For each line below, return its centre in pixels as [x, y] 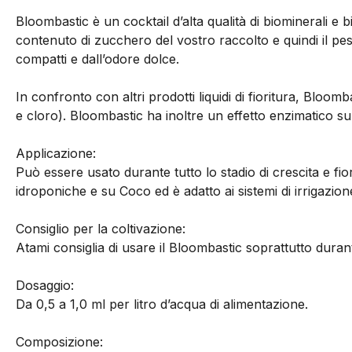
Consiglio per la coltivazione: [101, 229]
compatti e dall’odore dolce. [97, 59]
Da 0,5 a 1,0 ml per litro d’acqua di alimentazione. [162, 304]
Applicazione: [56, 154]
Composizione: [59, 342]
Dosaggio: [45, 286]
